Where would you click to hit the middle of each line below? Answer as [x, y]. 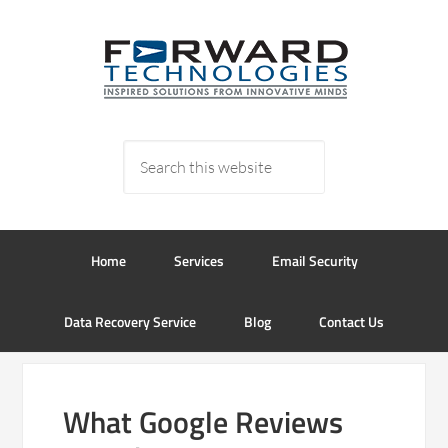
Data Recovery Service [130, 321]
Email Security [314, 260]
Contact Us [351, 321]
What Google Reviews [203, 422]
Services [198, 260]
